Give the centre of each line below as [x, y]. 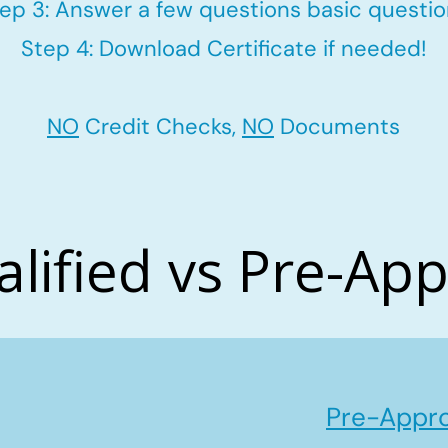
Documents [337, 126]
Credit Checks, [160, 126]
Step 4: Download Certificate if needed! [223, 48]
